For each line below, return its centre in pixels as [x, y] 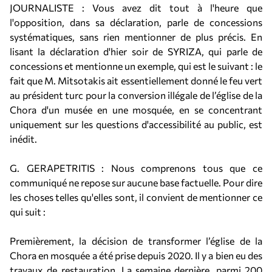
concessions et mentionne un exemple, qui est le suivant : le [136, 66]
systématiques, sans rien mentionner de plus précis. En [136, 37]
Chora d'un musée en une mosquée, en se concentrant [136, 110]
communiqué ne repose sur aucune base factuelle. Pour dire [136, 182]
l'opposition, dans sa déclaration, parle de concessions [136, 22]
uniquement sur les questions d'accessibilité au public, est [136, 124]
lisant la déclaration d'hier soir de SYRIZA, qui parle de [136, 51]
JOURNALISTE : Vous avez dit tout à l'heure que [136, 8]
